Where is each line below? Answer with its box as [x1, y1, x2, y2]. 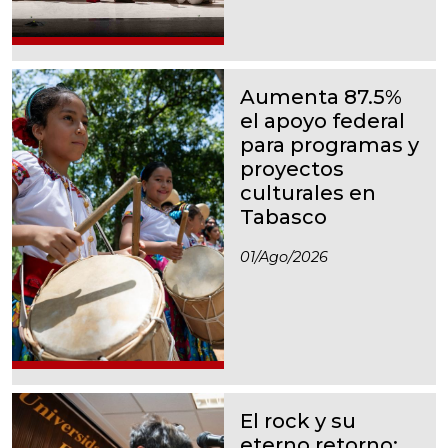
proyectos [240, 156, 344, 181]
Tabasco [240, 204, 327, 229]
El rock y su [240, 408, 356, 433]
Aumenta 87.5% [240, 84, 402, 109]
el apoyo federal [240, 108, 405, 133]
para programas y [240, 132, 419, 157]
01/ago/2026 [240, 247, 328, 266]
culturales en [240, 180, 376, 205]
